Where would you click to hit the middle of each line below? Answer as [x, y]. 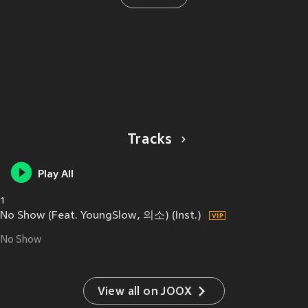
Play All [56, 175]
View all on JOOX [145, 293]
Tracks [150, 141]
